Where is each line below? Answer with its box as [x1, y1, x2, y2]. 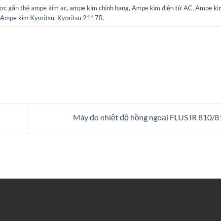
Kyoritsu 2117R [57, 13, 103, 22]
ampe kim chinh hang [69, 3, 129, 12]
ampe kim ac [31, 3, 67, 12]
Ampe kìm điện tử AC [131, 3, 192, 12]
